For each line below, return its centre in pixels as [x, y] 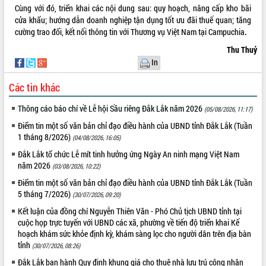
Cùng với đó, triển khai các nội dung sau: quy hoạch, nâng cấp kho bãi [133, 8]
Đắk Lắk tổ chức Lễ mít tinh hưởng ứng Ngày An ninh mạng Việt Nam [129, 154]
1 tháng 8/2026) [45, 137]
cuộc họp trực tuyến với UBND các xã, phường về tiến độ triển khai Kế [129, 223]
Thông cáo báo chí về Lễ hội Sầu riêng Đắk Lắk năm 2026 [111, 109]
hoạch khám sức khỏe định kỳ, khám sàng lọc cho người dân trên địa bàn [135, 234]
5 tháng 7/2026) [45, 194]
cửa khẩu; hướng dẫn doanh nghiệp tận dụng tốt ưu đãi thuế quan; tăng [133, 20]
